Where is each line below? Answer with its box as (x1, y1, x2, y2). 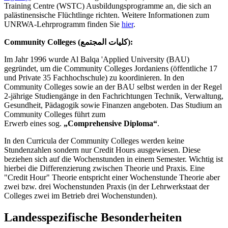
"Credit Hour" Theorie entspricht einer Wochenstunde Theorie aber (4, 173, 220, 182)
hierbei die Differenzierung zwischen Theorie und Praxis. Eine (4, 164, 205, 173)
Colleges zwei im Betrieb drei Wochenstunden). (4, 191, 159, 201)
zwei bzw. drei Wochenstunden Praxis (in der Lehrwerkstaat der (4, 182, 209, 191)
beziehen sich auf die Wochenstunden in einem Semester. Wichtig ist (4, 155, 223, 164)
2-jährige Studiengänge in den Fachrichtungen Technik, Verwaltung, (4, 92, 223, 101)
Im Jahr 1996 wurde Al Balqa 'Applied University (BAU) (4, 55, 189, 64)
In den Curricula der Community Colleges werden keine (4, 136, 184, 146)
